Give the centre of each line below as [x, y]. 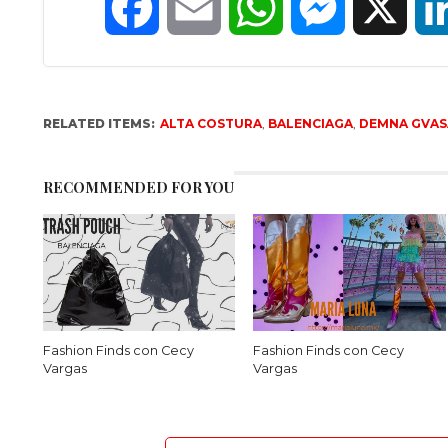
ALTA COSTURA [210, 123]
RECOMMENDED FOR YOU [138, 187]
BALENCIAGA [310, 123]
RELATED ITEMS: [98, 123]
